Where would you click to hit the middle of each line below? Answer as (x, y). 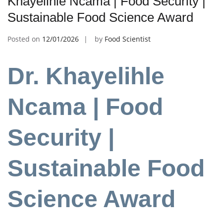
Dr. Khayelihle (86, 76)
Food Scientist (128, 39)
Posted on (25, 39)
